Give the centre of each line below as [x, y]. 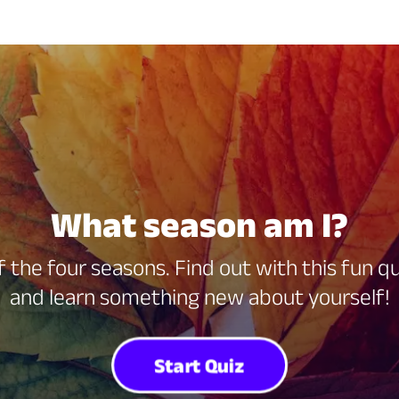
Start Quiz [199, 365]
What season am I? [199, 224]
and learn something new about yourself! [199, 297]
